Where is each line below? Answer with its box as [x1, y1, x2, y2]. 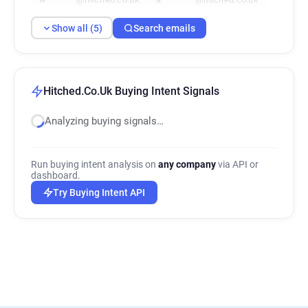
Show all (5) [51, 22, 102, 34]
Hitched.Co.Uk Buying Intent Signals [43, 85, 219, 98]
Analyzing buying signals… [45, 115, 164, 127]
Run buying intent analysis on [31, 159, 158, 170]
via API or [216, 159, 258, 170]
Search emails [133, 22, 195, 34]
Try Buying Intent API [53, 187, 145, 198]
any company [158, 159, 216, 170]
